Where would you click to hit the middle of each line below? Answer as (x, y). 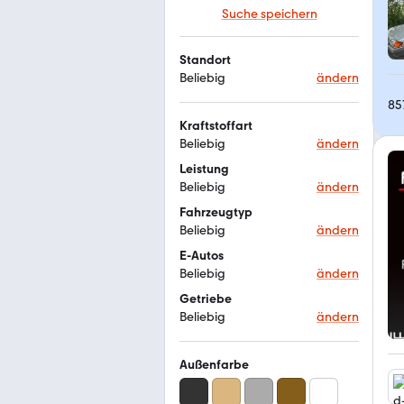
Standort (205, 60)
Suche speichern (269, 14)
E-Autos (202, 256)
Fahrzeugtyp (216, 212)
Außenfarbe (214, 365)
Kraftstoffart (216, 126)
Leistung (204, 169)
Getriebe (206, 299)
